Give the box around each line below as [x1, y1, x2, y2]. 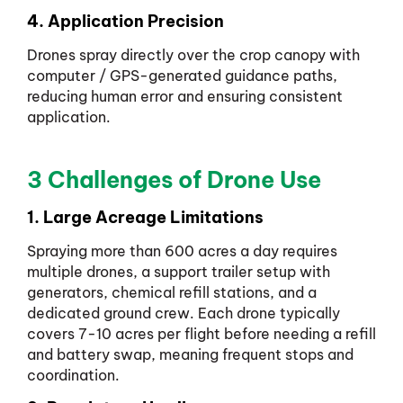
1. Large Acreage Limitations [27, 206, 264, 228]
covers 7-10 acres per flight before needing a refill [27, 324, 376, 343]
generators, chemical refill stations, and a [27, 282, 317, 301]
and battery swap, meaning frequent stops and [27, 345, 354, 363]
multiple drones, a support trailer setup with [27, 262, 330, 281]
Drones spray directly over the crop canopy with [27, 46, 360, 65]
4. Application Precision [27, 11, 224, 32]
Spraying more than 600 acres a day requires [27, 241, 337, 260]
